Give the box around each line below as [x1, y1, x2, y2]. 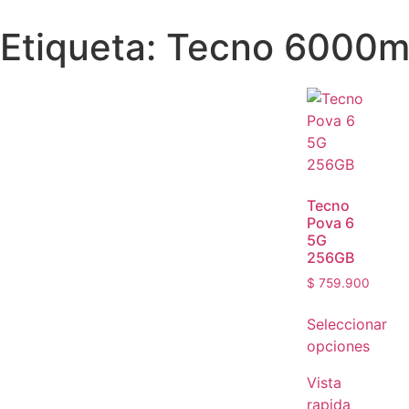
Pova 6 [307, 214, 354, 232]
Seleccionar [307, 314, 387, 333]
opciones [307, 336, 370, 355]
